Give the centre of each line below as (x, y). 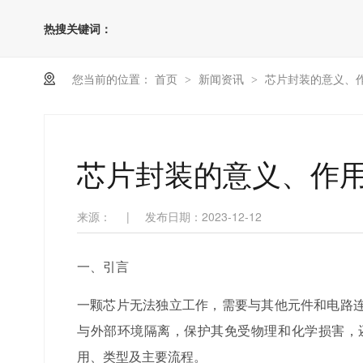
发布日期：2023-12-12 (204, 216)
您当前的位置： (112, 79)
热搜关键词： (78, 28)
